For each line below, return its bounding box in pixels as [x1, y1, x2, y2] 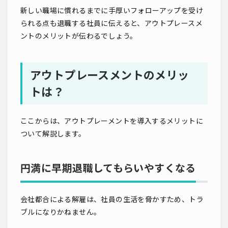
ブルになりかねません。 [20, 208, 101, 217]
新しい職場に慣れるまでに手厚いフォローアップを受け [20, 6, 203, 15]
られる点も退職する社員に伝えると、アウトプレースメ [20, 19, 203, 28]
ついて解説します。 [20, 129, 86, 138]
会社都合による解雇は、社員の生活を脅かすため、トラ [20, 195, 204, 204]
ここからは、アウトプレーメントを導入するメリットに [20, 117, 203, 126]
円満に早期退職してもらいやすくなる [20, 162, 196, 175]
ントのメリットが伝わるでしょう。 [20, 32, 137, 41]
